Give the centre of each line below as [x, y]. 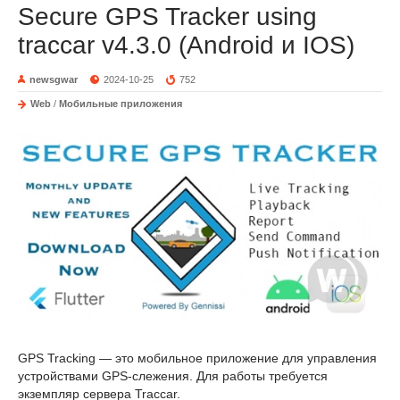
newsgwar [54, 79]
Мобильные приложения [121, 103]
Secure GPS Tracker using [167, 16]
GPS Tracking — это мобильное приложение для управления [197, 358]
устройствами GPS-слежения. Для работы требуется [173, 375]
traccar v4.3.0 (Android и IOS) [186, 45]
